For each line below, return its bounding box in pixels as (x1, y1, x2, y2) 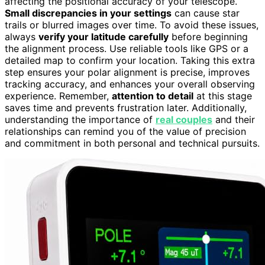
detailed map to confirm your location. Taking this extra (5, 54, 255, 67)
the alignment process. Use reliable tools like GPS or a (5, 43, 248, 55)
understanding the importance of (5, 114, 156, 126)
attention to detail (112, 90, 193, 102)
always (5, 31, 38, 43)
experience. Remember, (5, 90, 112, 102)
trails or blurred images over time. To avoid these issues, (5, 19, 258, 31)
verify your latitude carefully (38, 31, 169, 43)
